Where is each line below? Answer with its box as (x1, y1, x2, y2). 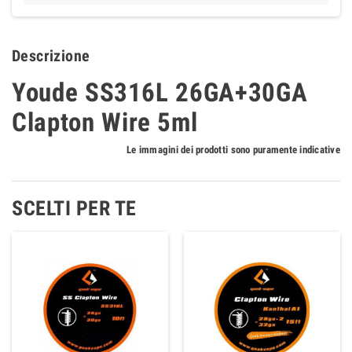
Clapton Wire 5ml (12, 107, 198, 137)
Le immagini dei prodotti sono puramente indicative (126, 143, 340, 156)
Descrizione (12, 46, 90, 65)
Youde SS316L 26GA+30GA (12, 77, 308, 108)
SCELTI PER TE (12, 196, 137, 220)
